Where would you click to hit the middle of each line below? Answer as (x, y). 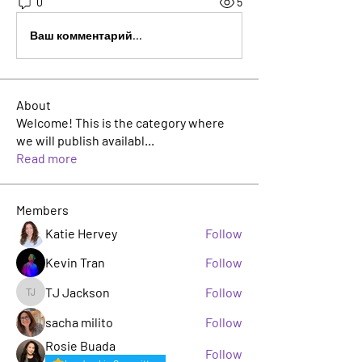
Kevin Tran (75, 262)
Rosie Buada (80, 345)
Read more (47, 158)
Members (42, 209)
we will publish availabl (80, 140)
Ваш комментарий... (86, 36)
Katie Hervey (81, 233)
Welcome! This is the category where (120, 122)
